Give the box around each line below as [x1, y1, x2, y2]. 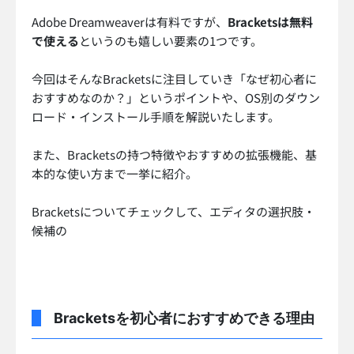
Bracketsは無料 [228, 13, 313, 31]
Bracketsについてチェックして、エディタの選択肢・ [32, 203, 315, 220]
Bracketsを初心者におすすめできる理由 [54, 310, 314, 327]
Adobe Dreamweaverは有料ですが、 [32, 13, 228, 31]
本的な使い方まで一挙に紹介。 [32, 165, 198, 183]
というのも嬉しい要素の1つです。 [79, 32, 262, 50]
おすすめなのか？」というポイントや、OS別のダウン [32, 89, 320, 107]
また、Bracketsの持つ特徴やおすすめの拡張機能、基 [32, 146, 317, 164]
